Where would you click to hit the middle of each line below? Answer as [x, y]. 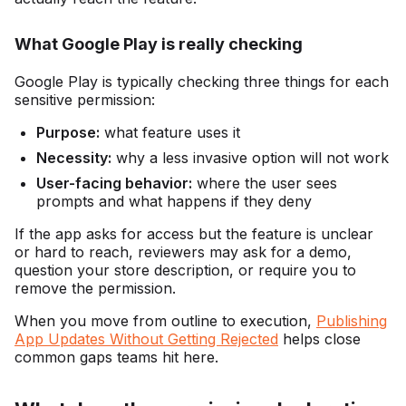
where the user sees [265, 184]
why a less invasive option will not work [250, 158]
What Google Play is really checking [159, 44]
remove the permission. [95, 289]
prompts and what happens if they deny [174, 202]
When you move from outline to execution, [165, 321]
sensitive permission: [85, 100]
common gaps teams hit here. [116, 358]
